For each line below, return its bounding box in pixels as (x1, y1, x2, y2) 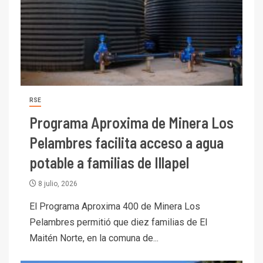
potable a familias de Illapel (29, 153, 189, 171)
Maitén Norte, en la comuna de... (29, 232, 159, 244)
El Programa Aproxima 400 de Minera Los (29, 200, 200, 212)
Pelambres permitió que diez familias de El (29, 216, 207, 228)
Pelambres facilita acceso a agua (29, 133, 224, 151)
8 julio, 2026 (36, 179, 77, 188)
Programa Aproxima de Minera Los (29, 113, 234, 131)
